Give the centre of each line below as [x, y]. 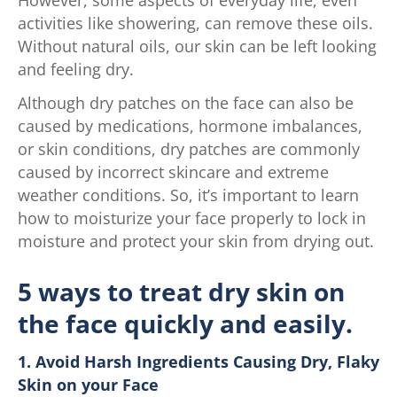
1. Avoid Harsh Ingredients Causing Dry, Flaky [198, 361]
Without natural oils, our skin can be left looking [197, 46]
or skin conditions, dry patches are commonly [189, 148]
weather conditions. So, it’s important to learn [188, 195]
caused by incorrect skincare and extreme [173, 171]
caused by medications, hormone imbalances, [190, 125]
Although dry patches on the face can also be [186, 102]
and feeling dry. [76, 69]
